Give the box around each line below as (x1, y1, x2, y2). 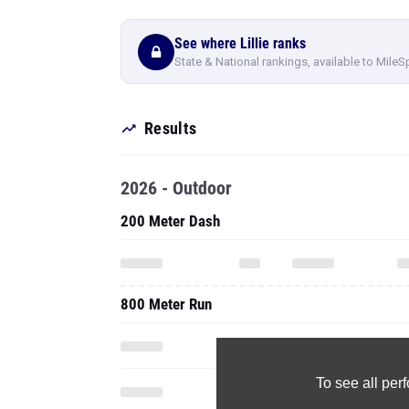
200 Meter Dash (121, 212, 220, 230)
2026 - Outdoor (121, 177, 232, 199)
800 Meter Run (121, 295, 212, 313)
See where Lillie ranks (174, 34, 306, 52)
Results (144, 119, 197, 138)
